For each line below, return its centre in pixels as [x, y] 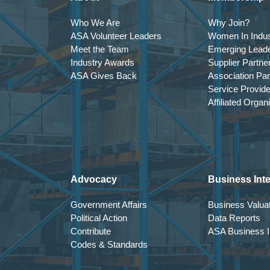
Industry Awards [102, 62]
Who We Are [95, 23]
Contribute [91, 231]
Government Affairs [109, 205]
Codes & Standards [109, 244]
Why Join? [229, 23]
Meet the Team [100, 49]
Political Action [99, 218]
